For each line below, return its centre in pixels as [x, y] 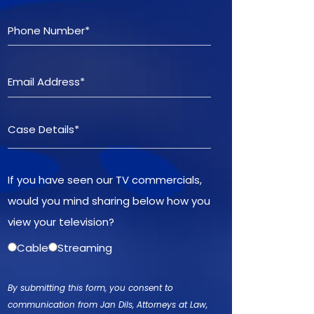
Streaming [85, 248]
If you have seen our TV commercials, [105, 179]
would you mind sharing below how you [109, 200]
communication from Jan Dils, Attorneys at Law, [108, 305]
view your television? [61, 221]
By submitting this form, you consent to [90, 288]
